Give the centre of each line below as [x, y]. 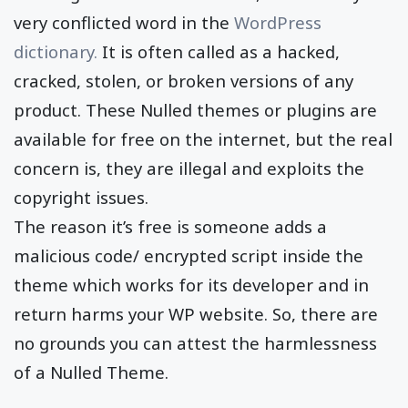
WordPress [278, 22]
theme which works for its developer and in [191, 284]
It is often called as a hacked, [219, 51]
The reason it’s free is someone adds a [170, 226]
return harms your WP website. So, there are [196, 313]
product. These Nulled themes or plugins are [195, 109]
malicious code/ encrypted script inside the [189, 255]
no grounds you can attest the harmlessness [195, 342]
